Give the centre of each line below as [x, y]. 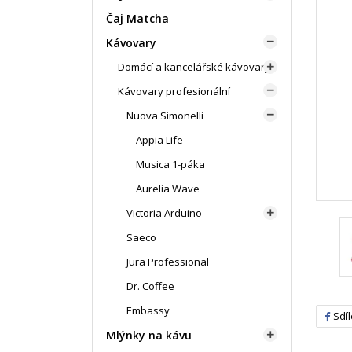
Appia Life [159, 140]
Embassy [148, 310]
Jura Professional [168, 262]
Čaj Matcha [137, 18]
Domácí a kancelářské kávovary [194, 67]
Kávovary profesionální [174, 91]
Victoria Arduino [165, 213]
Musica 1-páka [170, 164]
